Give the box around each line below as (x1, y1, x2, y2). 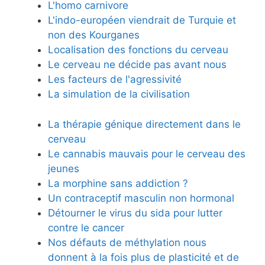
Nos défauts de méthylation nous (48, 236, 206, 248)
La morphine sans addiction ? (48, 177, 188, 189)
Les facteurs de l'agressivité (48, 73, 182, 86)
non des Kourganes (48, 29, 140, 41)
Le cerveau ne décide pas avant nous (48, 59, 227, 71)
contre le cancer (48, 221, 124, 234)
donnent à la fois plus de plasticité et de (48, 251, 239, 263)
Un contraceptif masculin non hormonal (48, 192, 234, 204)
